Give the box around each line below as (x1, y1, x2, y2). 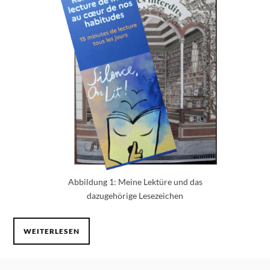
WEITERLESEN (24, 226, 80, 236)
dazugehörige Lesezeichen (87, 190, 183, 201)
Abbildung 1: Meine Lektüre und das (67, 176, 202, 187)
